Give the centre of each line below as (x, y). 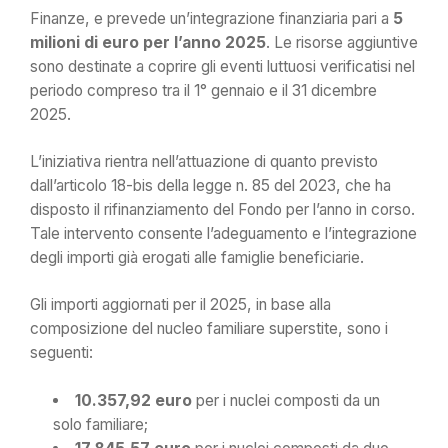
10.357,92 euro (133, 400)
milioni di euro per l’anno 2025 (148, 42)
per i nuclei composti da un (285, 400)
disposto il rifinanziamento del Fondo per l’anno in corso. (222, 209)
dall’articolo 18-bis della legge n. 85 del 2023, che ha (210, 185)
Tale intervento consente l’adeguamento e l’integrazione (223, 233)
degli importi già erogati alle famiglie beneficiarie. (197, 257)
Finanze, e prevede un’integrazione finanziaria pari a (211, 18)
